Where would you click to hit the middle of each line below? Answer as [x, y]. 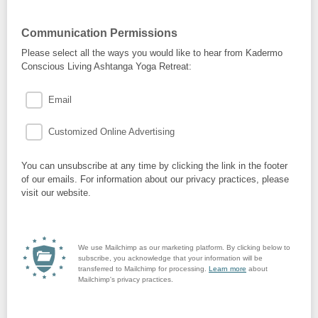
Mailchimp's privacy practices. [126, 279]
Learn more [227, 269]
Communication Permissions [101, 33]
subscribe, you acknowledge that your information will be [170, 258]
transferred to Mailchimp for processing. [143, 269]
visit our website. [56, 193]
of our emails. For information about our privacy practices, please [155, 179]
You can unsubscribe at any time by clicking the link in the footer [154, 166]
